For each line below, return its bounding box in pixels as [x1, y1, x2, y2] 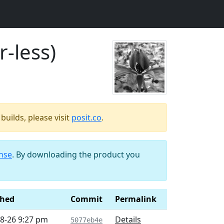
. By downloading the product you [12, 149, 140, 160]
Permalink [115, 193, 156, 204]
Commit [70, 193, 102, 204]
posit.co [71, 112, 101, 123]
